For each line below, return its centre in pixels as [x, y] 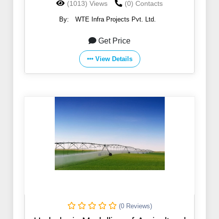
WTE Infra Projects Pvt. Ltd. [115, 20]
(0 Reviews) [135, 206]
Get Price [114, 41]
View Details [114, 59]
